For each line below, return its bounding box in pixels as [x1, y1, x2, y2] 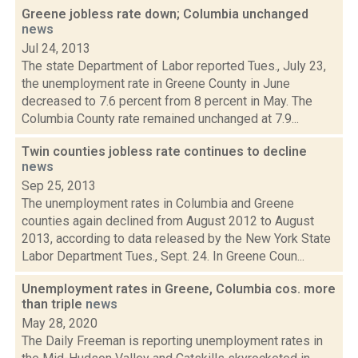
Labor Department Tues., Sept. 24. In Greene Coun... [22, 249, 304, 264]
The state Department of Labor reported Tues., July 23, [22, 58, 326, 74]
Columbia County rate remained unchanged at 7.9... [22, 111, 299, 126]
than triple [22, 296, 86, 312]
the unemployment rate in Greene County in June [22, 76, 290, 91]
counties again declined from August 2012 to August [22, 213, 314, 229]
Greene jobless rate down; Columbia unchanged [22, 6, 308, 22]
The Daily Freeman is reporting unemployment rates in [22, 333, 323, 348]
